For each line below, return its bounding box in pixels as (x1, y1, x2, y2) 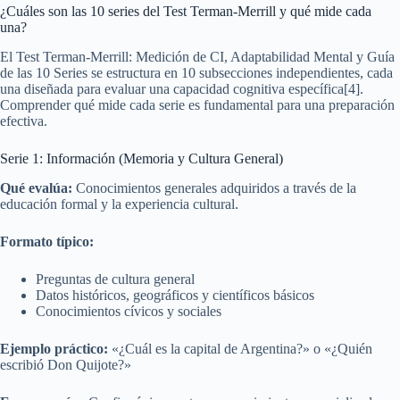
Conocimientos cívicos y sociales (36, 303, 221, 319)
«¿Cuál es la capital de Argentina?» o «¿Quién (108, 340, 372, 356)
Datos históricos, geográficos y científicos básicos (36, 287, 314, 303)
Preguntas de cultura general (36, 271, 195, 287)
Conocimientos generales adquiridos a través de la (72, 179, 356, 196)
